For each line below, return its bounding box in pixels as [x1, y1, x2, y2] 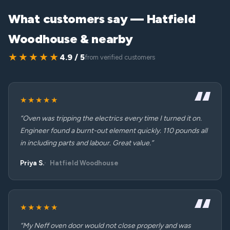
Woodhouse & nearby [8, 31, 133, 46]
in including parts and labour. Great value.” [20, 139, 154, 147]
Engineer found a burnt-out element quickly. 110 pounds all [20, 126, 207, 135]
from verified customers [85, 53, 155, 61]
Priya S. [20, 159, 44, 167]
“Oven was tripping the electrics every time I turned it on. [20, 114, 202, 123]
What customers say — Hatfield [8, 11, 196, 26]
